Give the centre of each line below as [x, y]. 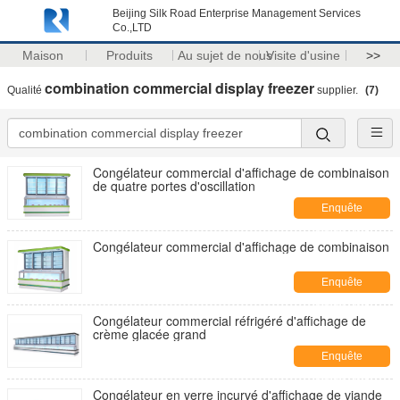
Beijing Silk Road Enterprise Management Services [237, 13]
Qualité [26, 90]
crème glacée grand [150, 334]
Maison [43, 55]
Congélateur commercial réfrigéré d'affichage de [229, 321]
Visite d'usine [303, 55]
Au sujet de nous [225, 55]
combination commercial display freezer [179, 88]
